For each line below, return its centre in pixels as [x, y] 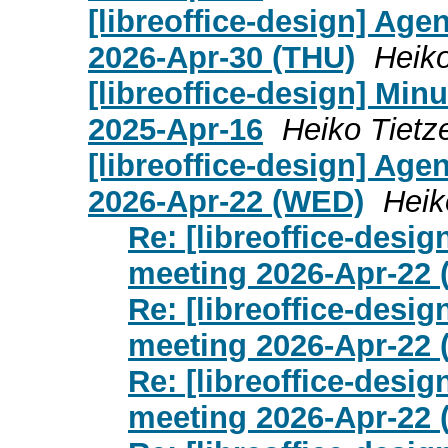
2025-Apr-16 [175, 129]
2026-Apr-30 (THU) [221, 57]
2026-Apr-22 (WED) [226, 201]
